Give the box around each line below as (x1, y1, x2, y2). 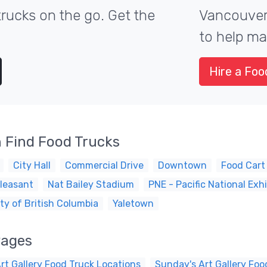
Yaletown (113, 198, 154, 209)
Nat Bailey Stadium (48, 179, 134, 190)
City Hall (13, 160, 51, 171)
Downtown (158, 160, 207, 171)
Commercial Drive (65, 160, 144, 171)
